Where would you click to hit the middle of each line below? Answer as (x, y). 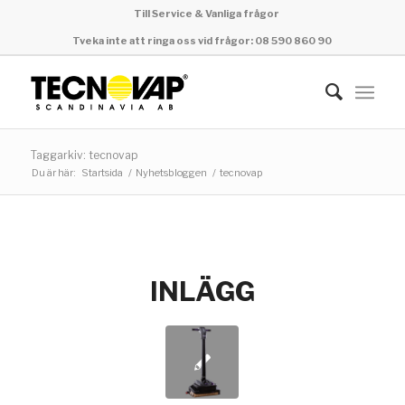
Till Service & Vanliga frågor (207, 14)
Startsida (102, 173)
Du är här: (53, 173)
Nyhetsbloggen (171, 173)
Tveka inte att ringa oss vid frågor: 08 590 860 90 (202, 41)
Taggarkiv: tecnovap (84, 155)
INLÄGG (202, 291)
